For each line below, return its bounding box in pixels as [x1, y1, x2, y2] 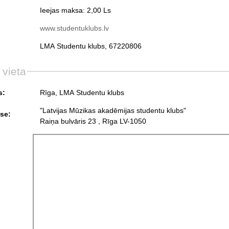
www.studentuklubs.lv [39, 24, 109, 33]
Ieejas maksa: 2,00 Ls [39, 6, 111, 15]
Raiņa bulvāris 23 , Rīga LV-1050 [39, 117, 146, 126]
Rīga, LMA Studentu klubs [39, 88, 124, 97]
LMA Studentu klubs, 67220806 [39, 42, 142, 51]
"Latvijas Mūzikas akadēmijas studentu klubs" [39, 106, 188, 115]
